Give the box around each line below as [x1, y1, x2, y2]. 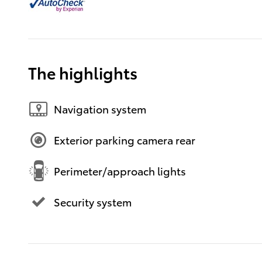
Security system [54, 194, 132, 209]
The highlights [28, 60, 137, 84]
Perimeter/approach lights [54, 163, 186, 178]
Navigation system [54, 101, 146, 116]
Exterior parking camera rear [54, 132, 195, 147]
